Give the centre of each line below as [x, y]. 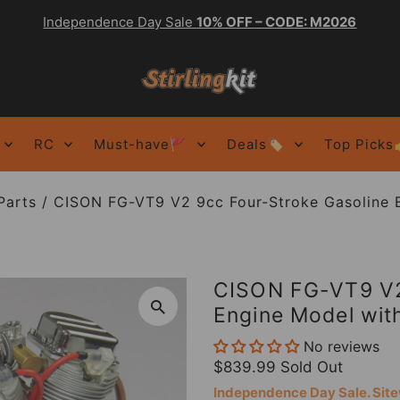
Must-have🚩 [141, 144]
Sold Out [311, 367]
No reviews [341, 346]
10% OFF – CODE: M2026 [277, 22]
